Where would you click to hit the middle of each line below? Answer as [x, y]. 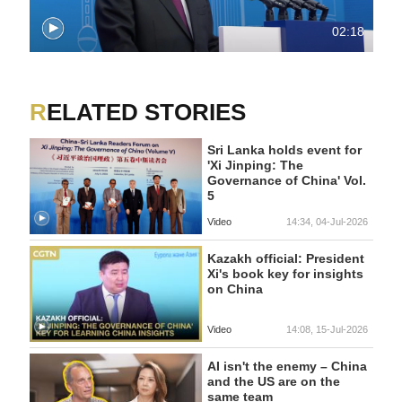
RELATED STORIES [147, 112]
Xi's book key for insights [285, 273]
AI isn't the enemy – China [287, 367]
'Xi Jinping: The [255, 166]
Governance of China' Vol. [286, 181]
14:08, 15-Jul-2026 [327, 330]
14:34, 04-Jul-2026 [327, 221]
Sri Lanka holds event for [284, 150]
